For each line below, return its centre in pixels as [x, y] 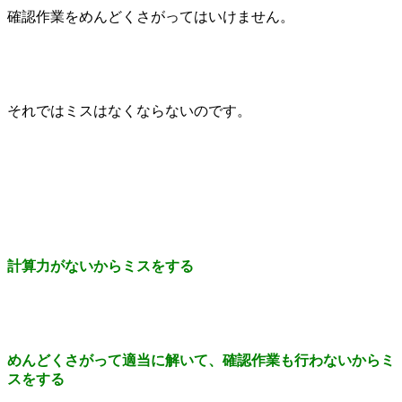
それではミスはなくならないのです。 [129, 111]
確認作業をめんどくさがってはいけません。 [151, 17]
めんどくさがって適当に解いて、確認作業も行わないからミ [201, 361]
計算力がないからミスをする [100, 267]
